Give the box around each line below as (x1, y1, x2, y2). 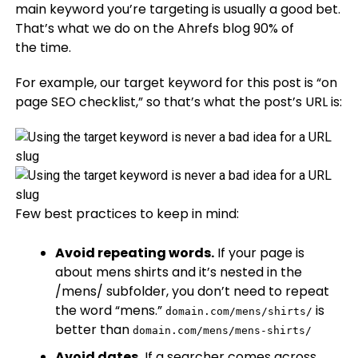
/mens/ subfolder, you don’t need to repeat (54, 282, 329, 300)
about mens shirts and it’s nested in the (54, 263, 302, 281)
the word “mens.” (54, 301, 165, 320)
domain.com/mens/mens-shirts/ (132, 324, 312, 336)
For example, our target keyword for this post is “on (14, 74, 337, 92)
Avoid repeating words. (54, 244, 214, 262)
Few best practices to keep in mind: (14, 205, 239, 223)
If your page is (213, 244, 304, 262)
